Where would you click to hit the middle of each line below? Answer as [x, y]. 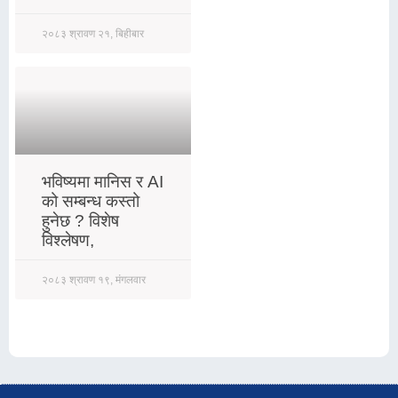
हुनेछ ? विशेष [80, 221]
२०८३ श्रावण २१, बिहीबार [93, 33]
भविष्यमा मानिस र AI [103, 182]
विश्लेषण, [68, 240]
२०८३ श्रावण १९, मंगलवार [94, 280]
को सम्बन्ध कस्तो [91, 201]
